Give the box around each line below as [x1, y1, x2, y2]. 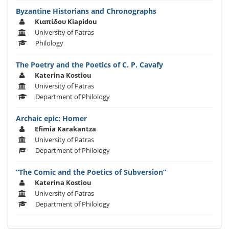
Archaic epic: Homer [16, 113, 87, 124]
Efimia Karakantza [35, 124, 96, 134]
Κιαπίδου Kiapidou [35, 17, 97, 27]
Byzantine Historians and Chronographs [16, 6, 156, 16]
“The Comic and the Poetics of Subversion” [16, 167, 166, 177]
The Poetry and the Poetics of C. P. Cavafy [16, 60, 163, 70]
